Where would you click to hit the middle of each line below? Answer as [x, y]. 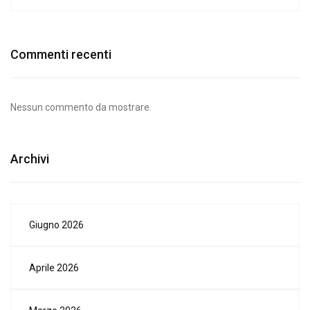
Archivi [30, 158]
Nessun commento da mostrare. [81, 107]
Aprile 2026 [54, 267]
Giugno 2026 [56, 225]
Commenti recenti [61, 54]
